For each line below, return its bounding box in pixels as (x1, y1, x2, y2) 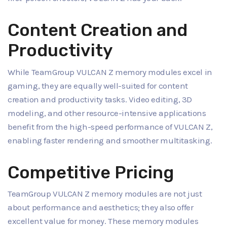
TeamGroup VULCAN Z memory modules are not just (8, 188, 202, 199)
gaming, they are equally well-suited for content (8, 80, 188, 91)
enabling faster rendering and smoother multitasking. (8, 135, 212, 145)
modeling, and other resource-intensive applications (8, 107, 206, 118)
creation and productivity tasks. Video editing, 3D (8, 94, 193, 104)
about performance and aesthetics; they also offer (8, 202, 194, 213)
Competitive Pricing (8, 162, 174, 183)
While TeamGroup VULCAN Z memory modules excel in (8, 66, 212, 77)
